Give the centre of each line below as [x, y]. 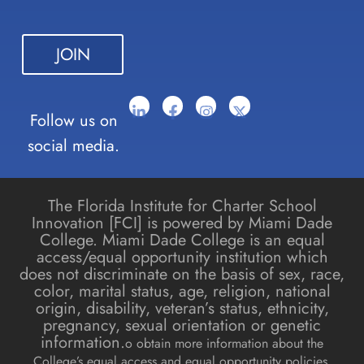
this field [48, 21]
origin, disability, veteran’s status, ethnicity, [182, 308]
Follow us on [74, 121]
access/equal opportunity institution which [182, 257]
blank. [39, 37]
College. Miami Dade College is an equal [182, 240]
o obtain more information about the [224, 343]
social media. [74, 146]
